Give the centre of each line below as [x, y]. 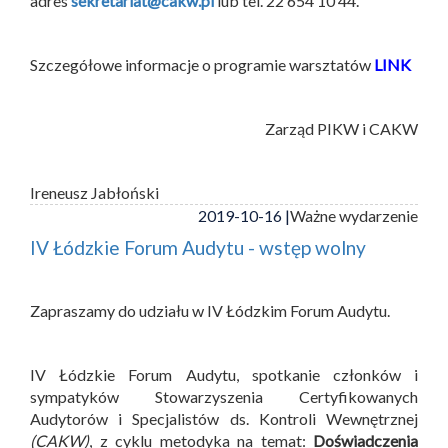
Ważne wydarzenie [354, 215]
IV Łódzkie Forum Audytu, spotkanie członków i [224, 374]
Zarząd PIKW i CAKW [341, 128]
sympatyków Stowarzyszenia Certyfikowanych [224, 396]
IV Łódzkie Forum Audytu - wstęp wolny [198, 247]
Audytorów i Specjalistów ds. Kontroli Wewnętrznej [224, 418]
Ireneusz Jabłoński [94, 192]
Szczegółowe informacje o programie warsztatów [202, 64]
